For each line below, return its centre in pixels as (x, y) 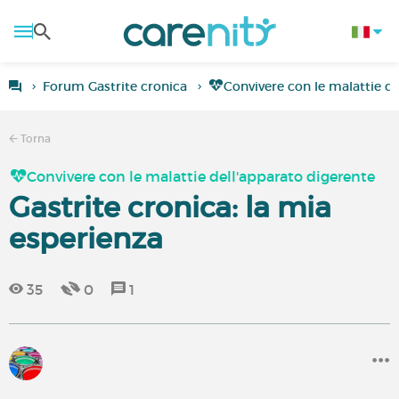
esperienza (86, 239)
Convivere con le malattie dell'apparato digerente (201, 176)
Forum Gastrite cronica (115, 86)
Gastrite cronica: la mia (170, 208)
